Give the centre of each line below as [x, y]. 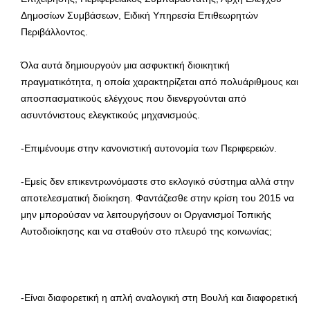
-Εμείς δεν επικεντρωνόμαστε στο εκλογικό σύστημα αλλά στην [157, 181]
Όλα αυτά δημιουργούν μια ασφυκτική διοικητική [125, 65]
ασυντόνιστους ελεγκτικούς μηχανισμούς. [110, 115]
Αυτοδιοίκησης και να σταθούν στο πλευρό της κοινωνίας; [146, 231]
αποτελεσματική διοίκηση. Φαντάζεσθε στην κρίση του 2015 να [157, 198]
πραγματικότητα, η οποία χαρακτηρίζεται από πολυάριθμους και [159, 81]
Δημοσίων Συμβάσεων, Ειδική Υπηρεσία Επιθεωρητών [139, 15]
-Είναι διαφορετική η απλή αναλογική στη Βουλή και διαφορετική [159, 297]
